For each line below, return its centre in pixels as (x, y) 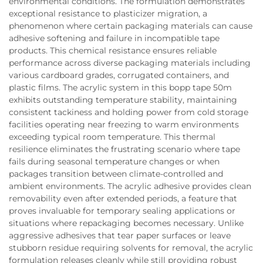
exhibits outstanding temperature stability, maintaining (123, 100)
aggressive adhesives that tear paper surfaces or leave (120, 235)
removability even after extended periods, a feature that (123, 198)
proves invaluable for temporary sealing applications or (122, 211)
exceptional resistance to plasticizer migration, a (108, 14)
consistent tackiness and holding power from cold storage (129, 112)
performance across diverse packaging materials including (130, 63)
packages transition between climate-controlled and (116, 174)
